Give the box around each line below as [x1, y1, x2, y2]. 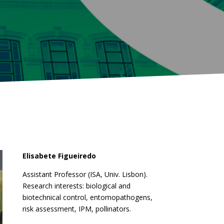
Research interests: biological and [22, 181, 130, 191]
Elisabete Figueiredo [22, 151, 96, 161]
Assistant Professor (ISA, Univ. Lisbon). [22, 169, 147, 179]
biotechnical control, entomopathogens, [22, 192, 152, 202]
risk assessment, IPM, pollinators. [22, 204, 131, 214]
